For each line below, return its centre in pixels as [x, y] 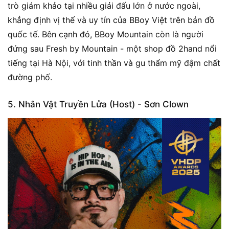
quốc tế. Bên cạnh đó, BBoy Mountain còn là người [106, 35]
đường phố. [30, 77]
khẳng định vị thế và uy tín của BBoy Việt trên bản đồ [111, 20]
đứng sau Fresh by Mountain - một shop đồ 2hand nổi [112, 49]
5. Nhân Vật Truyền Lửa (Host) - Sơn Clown [98, 105]
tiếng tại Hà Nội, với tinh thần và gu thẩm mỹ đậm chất [114, 63]
